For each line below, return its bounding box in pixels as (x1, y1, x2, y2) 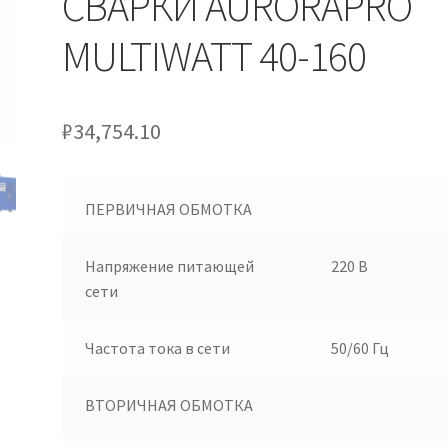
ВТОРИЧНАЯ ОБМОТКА (84, 394, 253, 415)
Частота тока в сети (84, 337, 230, 358)
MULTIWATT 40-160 (62, 29, 367, 82)
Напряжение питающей (84, 255, 254, 276)
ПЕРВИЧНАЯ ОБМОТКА (84, 198, 252, 219)
